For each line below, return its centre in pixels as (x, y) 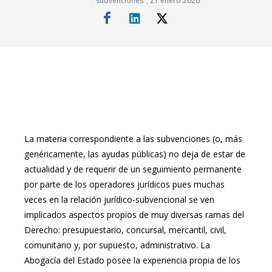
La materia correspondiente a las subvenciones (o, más (133, 139)
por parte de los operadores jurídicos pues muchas (124, 184)
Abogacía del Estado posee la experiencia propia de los (132, 260)
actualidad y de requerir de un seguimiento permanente (133, 169)
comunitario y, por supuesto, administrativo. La (117, 245)
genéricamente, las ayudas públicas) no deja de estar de (135, 154)
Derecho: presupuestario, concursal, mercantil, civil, (125, 230)
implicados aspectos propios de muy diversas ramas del (134, 215)
